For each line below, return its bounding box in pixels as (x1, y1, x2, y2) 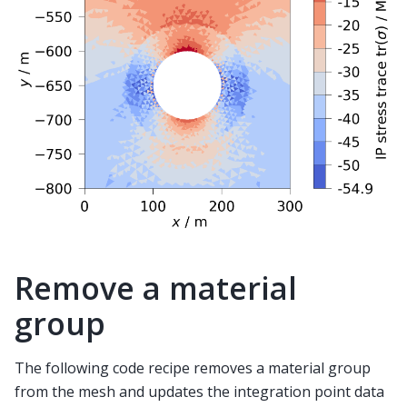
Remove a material (15, 266, 297, 309)
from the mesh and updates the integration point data (15, 382, 384, 402)
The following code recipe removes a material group (15, 358, 371, 379)
